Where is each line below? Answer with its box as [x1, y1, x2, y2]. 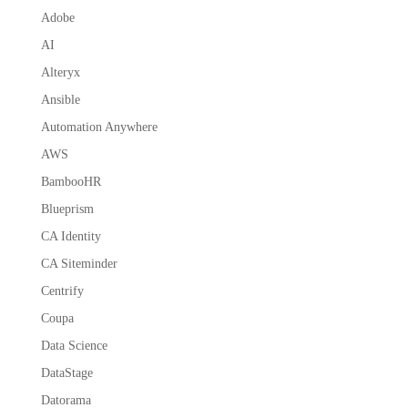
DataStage [40, 365, 93, 380]
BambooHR [40, 174, 101, 189]
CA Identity [40, 229, 101, 243]
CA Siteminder [40, 256, 117, 270]
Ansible [40, 92, 80, 107]
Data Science [40, 338, 107, 352]
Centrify [40, 283, 84, 298]
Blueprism [40, 201, 94, 216]
